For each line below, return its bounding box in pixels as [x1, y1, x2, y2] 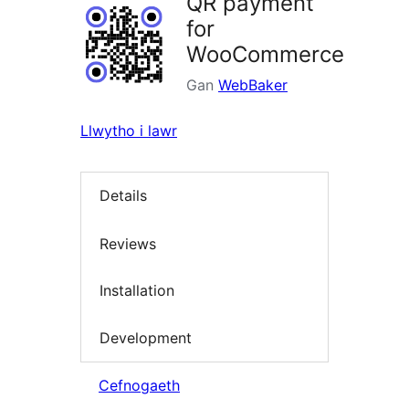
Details [100, 186, 147, 205]
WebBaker [218, 76, 288, 95]
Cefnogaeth [99, 376, 180, 395]
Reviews [100, 234, 156, 253]
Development [100, 328, 192, 347]
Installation [100, 281, 174, 300]
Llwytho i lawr [80, 121, 177, 141]
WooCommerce [186, 41, 344, 68]
